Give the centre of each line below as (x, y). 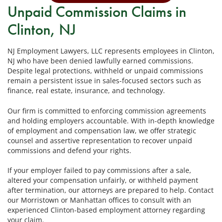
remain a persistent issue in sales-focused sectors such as (104, 81)
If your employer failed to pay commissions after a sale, (99, 170)
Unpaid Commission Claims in (97, 11)
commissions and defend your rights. (69, 150)
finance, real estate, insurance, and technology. (86, 91)
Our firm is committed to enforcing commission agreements (107, 111)
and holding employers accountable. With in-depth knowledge (111, 120)
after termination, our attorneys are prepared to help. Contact (111, 190)
